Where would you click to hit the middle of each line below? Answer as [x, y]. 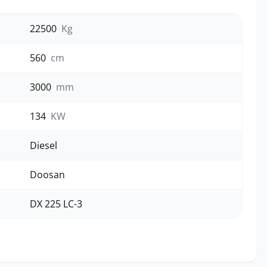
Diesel [44, 145]
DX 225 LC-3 [56, 204]
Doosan [47, 175]
